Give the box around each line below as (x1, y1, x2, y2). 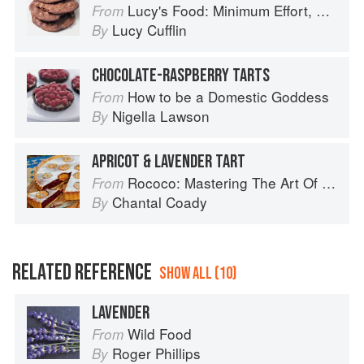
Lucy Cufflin (112, 19, 187, 41)
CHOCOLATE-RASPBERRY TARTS (92, 64, 270, 88)
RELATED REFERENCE (12, 259, 152, 287)
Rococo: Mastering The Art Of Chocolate (128, 172, 322, 193)
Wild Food (128, 323, 192, 344)
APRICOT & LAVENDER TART (92, 150, 245, 174)
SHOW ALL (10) (159, 263, 236, 284)
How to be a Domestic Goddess (128, 86, 329, 107)
